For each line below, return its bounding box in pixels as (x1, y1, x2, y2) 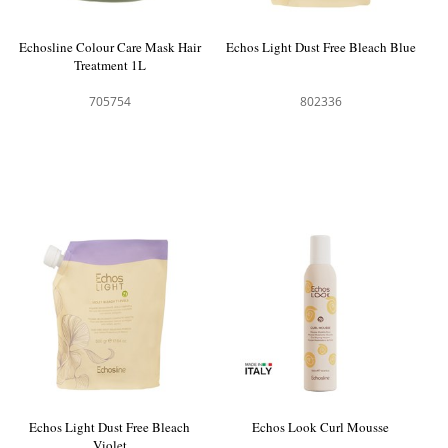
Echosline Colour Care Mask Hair (18, 37, 201, 56)
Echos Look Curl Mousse (252, 417, 390, 436)
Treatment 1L (73, 55, 146, 74)
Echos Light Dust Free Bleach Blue (225, 37, 416, 56)
